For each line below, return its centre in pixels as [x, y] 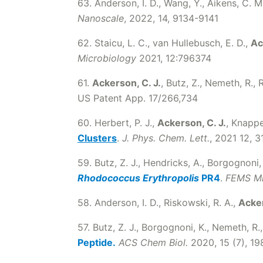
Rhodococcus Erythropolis [138, 178]
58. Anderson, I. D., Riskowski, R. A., [158, 203]
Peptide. [97, 242]
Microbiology [107, 58]
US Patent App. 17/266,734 [138, 98]
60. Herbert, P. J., [117, 123]
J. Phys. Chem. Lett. [166, 138]
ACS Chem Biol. [153, 242]
